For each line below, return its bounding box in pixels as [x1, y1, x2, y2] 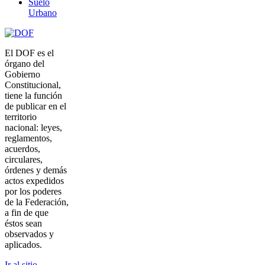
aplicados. [5, 240, 42, 250]
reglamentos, [5, 133, 52, 144]
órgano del [5, 59, 44, 69]
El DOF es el [5, 48, 54, 59]
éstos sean [5, 218, 42, 229]
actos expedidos [5, 176, 64, 186]
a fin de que [5, 208, 49, 218]
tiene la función [5, 91, 62, 101]
